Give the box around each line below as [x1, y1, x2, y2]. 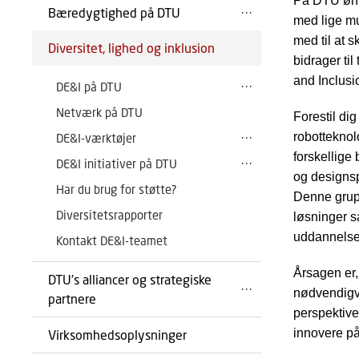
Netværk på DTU [56, 105, 143, 119]
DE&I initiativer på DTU [56, 156, 177, 171]
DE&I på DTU [56, 79, 122, 94]
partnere [48, 291, 96, 306]
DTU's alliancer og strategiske [48, 272, 212, 287]
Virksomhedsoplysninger [48, 327, 187, 342]
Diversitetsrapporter [56, 208, 163, 222]
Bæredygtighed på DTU [48, 5, 180, 20]
